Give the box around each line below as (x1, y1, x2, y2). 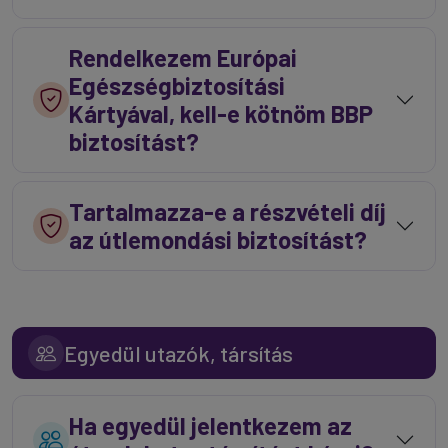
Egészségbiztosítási (69, 71, 285, 100)
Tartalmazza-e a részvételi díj (69, 197, 386, 226)
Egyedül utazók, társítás (64, 340, 293, 366)
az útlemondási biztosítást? (69, 225, 367, 254)
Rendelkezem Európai (69, 43, 297, 72)
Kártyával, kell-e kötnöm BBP (69, 99, 373, 128)
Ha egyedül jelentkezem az (69, 411, 352, 440)
